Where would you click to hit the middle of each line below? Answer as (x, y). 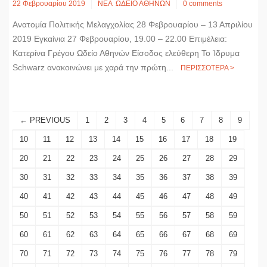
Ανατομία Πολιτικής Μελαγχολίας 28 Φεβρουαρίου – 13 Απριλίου (133, 25)
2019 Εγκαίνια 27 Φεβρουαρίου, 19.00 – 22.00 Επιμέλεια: (120, 39)
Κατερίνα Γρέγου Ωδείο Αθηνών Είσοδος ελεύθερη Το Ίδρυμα (126, 53)
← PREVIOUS (45, 120)
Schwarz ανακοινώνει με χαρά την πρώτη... (97, 68)
